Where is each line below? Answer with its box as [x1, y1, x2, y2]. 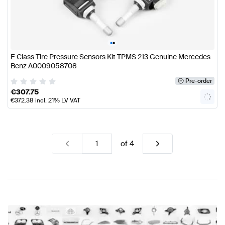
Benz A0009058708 [11, 61, 77, 71]
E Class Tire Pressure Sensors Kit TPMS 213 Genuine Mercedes [11, 52, 210, 62]
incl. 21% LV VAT [34, 96, 80, 105]
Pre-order [185, 77, 212, 85]
